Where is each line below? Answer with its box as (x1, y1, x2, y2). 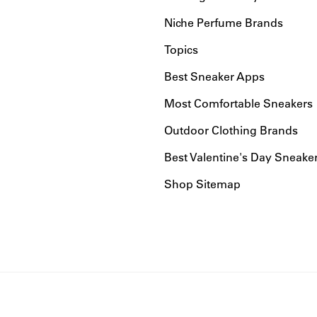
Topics (164, 42, 198, 57)
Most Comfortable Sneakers (164, 96, 313, 111)
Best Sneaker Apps (164, 69, 265, 84)
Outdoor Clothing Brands (164, 122, 298, 138)
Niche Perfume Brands (164, 15, 283, 30)
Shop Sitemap (164, 176, 241, 192)
